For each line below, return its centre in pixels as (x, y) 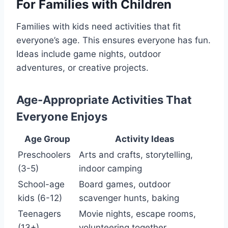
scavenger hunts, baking (129, 198)
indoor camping (110, 169)
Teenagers (39, 214)
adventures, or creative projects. (82, 68)
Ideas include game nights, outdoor (89, 54)
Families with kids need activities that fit (98, 27)
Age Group (47, 139)
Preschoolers (44, 155)
